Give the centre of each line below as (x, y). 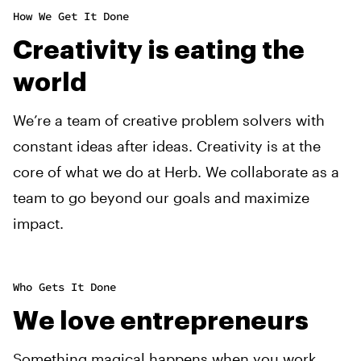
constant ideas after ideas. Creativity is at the (167, 145)
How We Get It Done (71, 16)
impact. (38, 223)
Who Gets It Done (64, 286)
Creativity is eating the (159, 50)
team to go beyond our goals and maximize (161, 197)
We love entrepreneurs (161, 321)
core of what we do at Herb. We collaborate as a (176, 171)
